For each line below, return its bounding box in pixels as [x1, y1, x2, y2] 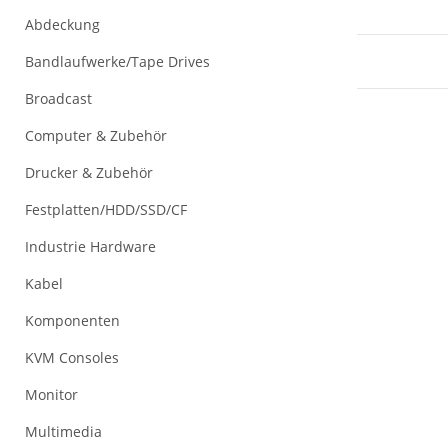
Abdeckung [25, 14, 100, 34]
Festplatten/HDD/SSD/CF [25, 199, 187, 219]
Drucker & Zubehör [25, 162, 153, 182]
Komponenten [25, 310, 120, 330]
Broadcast [25, 88, 92, 108]
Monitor [25, 384, 78, 404]
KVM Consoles [25, 347, 119, 367]
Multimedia [25, 421, 102, 441]
